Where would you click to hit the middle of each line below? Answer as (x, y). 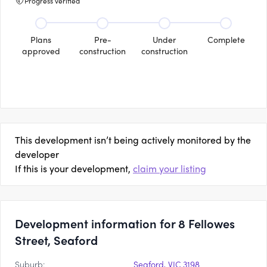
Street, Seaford (56, 240)
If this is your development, (73, 168)
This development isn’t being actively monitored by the (133, 140)
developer (37, 154)
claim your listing (170, 168)
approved (41, 51)
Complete (226, 39)
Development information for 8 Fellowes (125, 223)
